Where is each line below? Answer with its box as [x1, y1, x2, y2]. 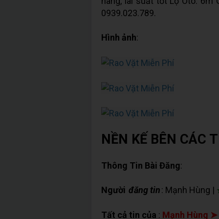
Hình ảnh [101, 32, 136, 43]
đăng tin [129, 185, 160, 196]
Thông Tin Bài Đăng [101, 160, 180, 171]
